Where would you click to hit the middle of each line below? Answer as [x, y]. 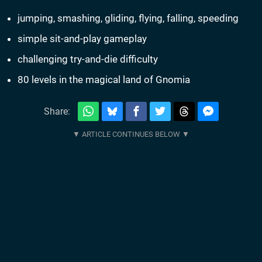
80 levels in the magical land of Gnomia [104, 80]
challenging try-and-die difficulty [88, 59]
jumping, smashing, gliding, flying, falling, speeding [128, 18]
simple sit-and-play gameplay [82, 39]
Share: [57, 111]
